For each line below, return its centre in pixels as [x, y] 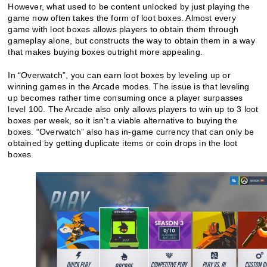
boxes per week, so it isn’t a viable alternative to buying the [122, 120]
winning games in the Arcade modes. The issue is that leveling [129, 86]
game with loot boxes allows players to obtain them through [123, 29]
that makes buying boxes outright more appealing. [105, 52]
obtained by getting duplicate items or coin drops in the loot [123, 143]
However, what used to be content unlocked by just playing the [129, 6]
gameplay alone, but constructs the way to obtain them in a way [131, 40]
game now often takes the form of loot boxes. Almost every [122, 18]
